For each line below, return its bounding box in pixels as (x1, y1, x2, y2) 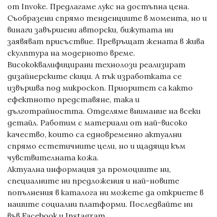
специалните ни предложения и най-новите (7, 176, 179, 186)
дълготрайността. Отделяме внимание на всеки (7, 106, 201, 116)
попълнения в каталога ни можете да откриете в (7, 187, 203, 198)
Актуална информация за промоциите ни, (7, 164, 171, 174)
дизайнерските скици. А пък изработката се (7, 71, 182, 81)
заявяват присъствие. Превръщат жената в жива (7, 36, 204, 46)
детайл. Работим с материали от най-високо (7, 118, 187, 128)
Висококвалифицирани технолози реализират (7, 60, 186, 70)
